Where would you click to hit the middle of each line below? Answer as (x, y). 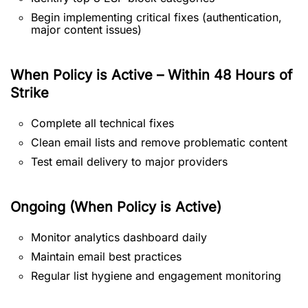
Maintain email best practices (106, 256)
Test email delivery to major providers (129, 162)
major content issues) (86, 30)
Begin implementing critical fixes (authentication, (156, 17)
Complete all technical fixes (102, 123)
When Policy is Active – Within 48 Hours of (151, 75)
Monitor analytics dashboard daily (119, 237)
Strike (30, 93)
